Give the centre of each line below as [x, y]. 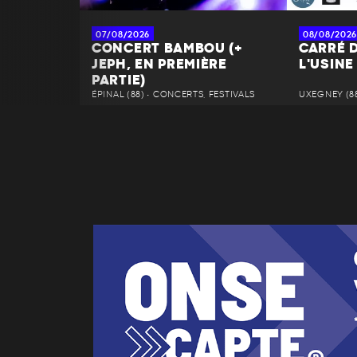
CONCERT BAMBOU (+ [167, 49]
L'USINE [326, 65]
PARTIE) [119, 81]
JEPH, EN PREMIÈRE [159, 65]
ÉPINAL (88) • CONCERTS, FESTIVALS [174, 95]
